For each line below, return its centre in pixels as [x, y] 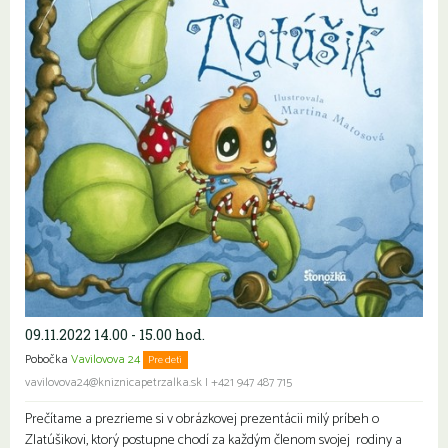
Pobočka [48, 359]
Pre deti [165, 359]
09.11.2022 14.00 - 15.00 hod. [115, 335]
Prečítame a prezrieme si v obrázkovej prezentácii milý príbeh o [202, 419]
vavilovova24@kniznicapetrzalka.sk [113, 382]
